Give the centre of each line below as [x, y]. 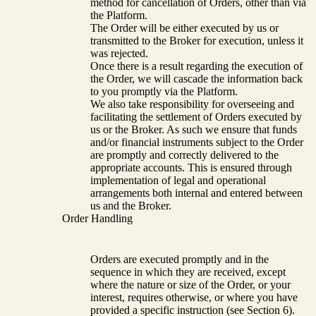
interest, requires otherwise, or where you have [194, 298]
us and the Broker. [131, 206]
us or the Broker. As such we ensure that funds [194, 130]
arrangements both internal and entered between [196, 193]
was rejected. [119, 54]
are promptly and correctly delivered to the [184, 155]
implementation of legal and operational [178, 181]
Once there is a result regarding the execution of [196, 66]
